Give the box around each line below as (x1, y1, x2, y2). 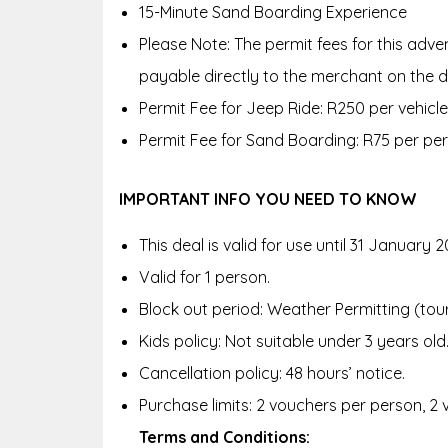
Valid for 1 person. (139, 266, 270, 287)
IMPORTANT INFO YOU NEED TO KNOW (119, 188, 417, 209)
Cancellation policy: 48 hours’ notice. (139, 362, 405, 383)
